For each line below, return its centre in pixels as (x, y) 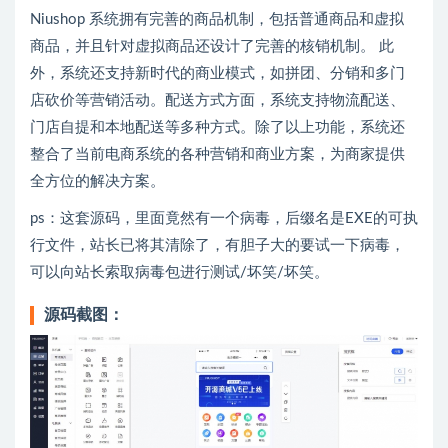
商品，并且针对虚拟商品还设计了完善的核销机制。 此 (212, 46)
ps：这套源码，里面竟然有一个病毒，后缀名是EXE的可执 (224, 218)
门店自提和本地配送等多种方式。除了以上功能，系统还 (217, 127)
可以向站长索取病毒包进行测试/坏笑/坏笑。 (179, 272)
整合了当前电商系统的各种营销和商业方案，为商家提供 (217, 154)
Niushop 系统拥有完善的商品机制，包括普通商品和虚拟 (217, 19)
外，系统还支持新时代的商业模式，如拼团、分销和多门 (217, 73)
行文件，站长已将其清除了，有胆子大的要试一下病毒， (217, 245)
